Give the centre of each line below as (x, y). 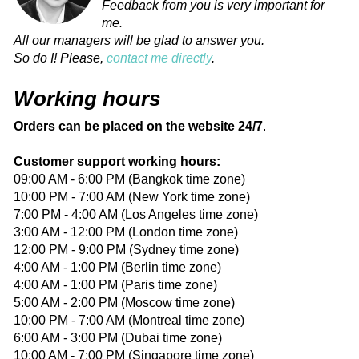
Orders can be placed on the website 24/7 (138, 126)
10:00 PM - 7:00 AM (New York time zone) (132, 196)
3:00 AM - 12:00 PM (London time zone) (126, 232)
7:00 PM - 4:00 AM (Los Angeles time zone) (136, 214)
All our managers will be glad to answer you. (139, 40)
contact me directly (159, 58)
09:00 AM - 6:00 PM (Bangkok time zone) (129, 179)
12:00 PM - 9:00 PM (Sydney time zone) (126, 249)
